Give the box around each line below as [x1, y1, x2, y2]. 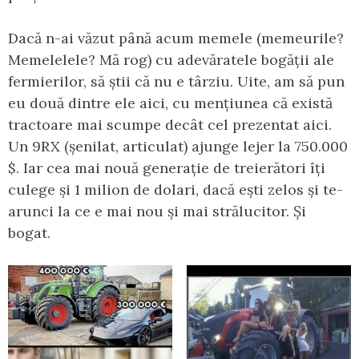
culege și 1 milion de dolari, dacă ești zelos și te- [8, 180, 343, 200]
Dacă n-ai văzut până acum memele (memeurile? [8, 29, 344, 48]
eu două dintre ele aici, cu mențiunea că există [8, 94, 333, 113]
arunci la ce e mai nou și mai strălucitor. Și [8, 202, 306, 221]
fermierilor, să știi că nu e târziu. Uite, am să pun [8, 72, 345, 91]
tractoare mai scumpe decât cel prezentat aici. [8, 115, 332, 135]
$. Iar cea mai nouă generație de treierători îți [8, 159, 325, 178]
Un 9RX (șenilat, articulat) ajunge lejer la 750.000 [8, 137, 348, 156]
